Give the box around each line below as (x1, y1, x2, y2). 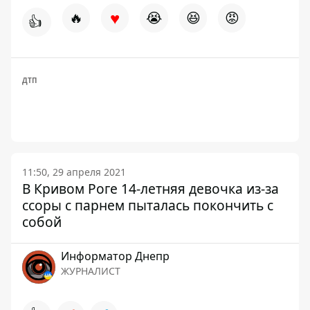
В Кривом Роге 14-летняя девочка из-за (22, 179, 279, 198)
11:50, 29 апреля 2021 (22, 165, 126, 179)
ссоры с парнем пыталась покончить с (22, 196, 273, 215)
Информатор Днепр (61, 248, 170, 264)
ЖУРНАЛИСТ (61, 264, 120, 277)
